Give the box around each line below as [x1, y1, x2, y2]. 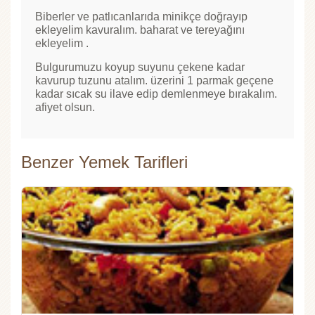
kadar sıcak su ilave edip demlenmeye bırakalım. [35, 87, 277, 100]
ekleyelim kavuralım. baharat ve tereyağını [35, 23, 245, 36]
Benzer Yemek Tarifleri [21, 152, 188, 172]
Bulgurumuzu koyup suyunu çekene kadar [35, 60, 245, 73]
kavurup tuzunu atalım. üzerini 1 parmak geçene [35, 74, 274, 86]
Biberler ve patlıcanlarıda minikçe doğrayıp [35, 10, 247, 22]
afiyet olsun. [35, 101, 95, 113]
